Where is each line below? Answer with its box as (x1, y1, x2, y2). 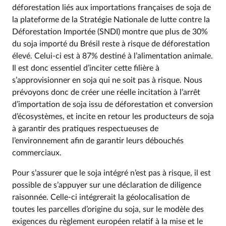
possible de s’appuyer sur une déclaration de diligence (12, 181, 201, 189)
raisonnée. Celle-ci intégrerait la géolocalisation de (12, 193, 190, 201)
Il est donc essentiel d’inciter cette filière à (12, 64, 159, 72)
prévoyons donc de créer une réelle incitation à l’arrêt (12, 88, 200, 96)
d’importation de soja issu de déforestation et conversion (12, 100, 213, 108)
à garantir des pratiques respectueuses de (12, 125, 158, 133)
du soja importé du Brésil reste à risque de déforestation (12, 40, 210, 48)
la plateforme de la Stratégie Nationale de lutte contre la (12, 16, 210, 24)
